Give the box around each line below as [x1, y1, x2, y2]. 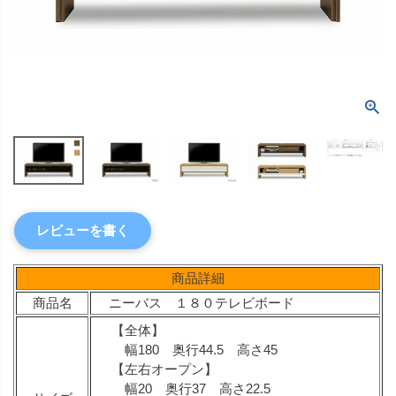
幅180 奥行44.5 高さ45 [111, 342, 278, 358]
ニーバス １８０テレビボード [109, 295, 294, 311]
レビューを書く [36, 223, 129, 239]
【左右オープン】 [111, 362, 217, 377]
